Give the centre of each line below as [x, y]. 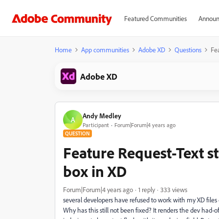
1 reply [147, 189]
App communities [105, 50]
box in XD [95, 171]
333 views [174, 189]
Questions [188, 50]
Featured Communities [155, 18]
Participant [96, 125]
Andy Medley [102, 115]
